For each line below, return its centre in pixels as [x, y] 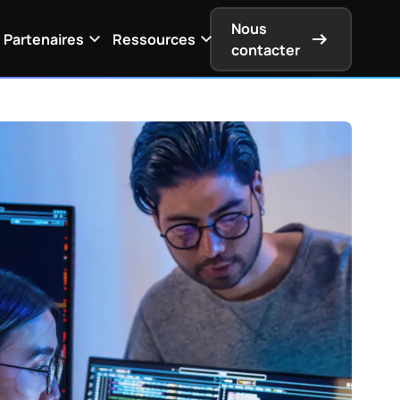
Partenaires [44, 39]
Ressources [154, 39]
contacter [266, 50]
